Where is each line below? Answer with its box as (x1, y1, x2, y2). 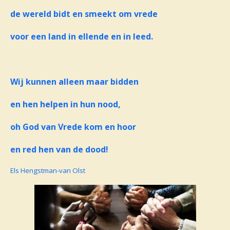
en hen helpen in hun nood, (10, 99, 121, 110)
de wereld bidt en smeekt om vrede (10, 8, 158, 20)
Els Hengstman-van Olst (10, 166, 85, 176)
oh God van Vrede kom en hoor (10, 121, 136, 133)
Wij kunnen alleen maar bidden (10, 76, 139, 88)
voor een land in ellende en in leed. (10, 31, 153, 43)
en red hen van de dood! (10, 144, 108, 156)
